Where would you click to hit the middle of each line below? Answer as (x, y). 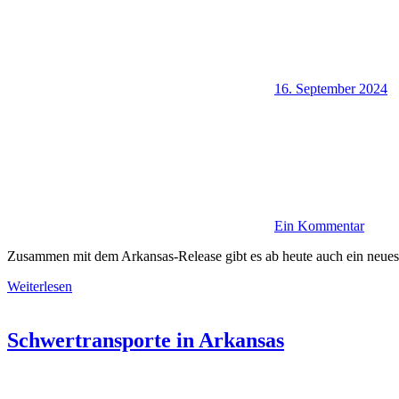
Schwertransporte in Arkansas (146, 340)
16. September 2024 (331, 88)
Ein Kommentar (319, 225)
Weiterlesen (40, 286)
